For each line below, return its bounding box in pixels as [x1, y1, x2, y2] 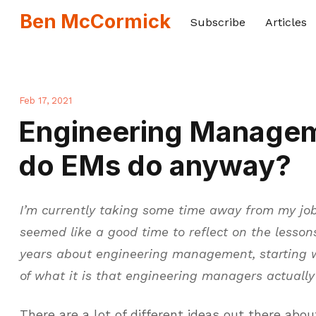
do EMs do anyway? [18, 148, 291, 183]
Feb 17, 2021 [20, 95, 72, 107]
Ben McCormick [20, 9, 171, 33]
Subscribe [190, 16, 245, 29]
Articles [265, 16, 307, 29]
